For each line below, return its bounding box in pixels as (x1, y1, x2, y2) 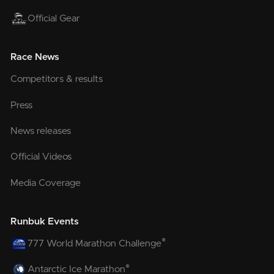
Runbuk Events (10, 217, 80, 227)
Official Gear (28, 13, 81, 23)
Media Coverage (10, 178, 81, 188)
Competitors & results (10, 75, 103, 84)
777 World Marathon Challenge (28, 239, 162, 248)
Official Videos (10, 152, 72, 162)
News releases (10, 126, 72, 136)
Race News (10, 53, 60, 62)
